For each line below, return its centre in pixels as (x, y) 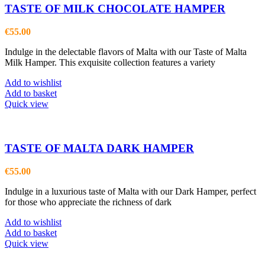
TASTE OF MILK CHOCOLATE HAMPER (115, 9)
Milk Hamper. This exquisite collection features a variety (110, 63)
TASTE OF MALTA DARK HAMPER (99, 148)
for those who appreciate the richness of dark (88, 202)
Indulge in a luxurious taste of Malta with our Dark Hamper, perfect (130, 191)
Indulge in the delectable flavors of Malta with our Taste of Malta (126, 52)
